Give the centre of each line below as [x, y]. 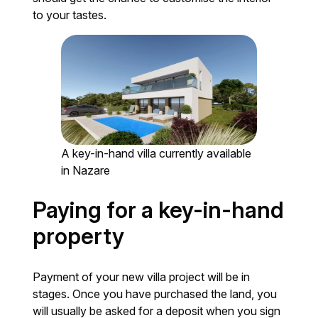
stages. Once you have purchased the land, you [155, 294]
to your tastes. [70, 15]
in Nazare [86, 171]
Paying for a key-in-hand [159, 210]
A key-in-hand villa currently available [157, 154]
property [79, 237]
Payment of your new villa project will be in [142, 277]
